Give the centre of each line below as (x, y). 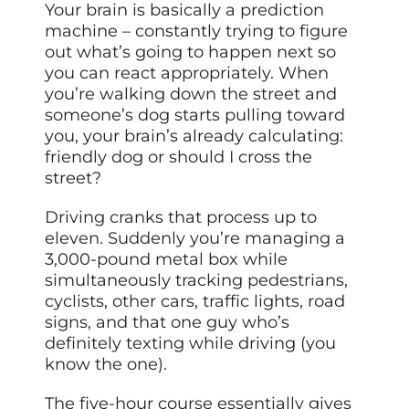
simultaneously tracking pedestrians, (197, 280)
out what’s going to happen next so (191, 52)
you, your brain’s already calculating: (194, 136)
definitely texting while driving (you (191, 343)
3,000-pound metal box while (167, 259)
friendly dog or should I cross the (179, 157)
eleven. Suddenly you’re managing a (195, 238)
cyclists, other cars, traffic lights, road (195, 301)
